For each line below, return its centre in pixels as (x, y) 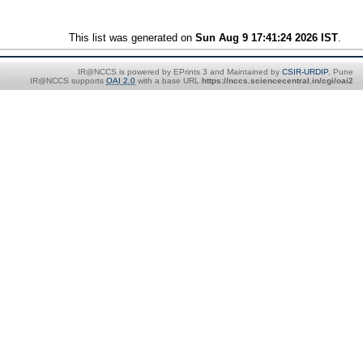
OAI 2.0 (121, 80)
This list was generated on (132, 37)
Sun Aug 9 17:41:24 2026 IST (267, 37)
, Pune (341, 71)
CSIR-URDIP (305, 71)
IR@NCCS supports (68, 80)
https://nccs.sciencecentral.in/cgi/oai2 (278, 80)
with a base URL (169, 80)
